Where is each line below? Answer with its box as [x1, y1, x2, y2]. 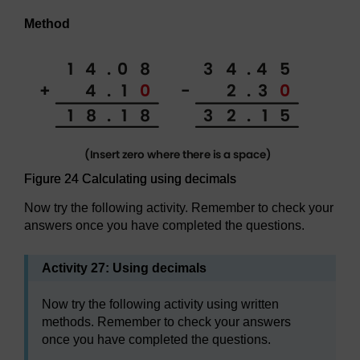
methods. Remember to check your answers [42, 314, 291, 329]
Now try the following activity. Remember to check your [24, 200, 333, 215]
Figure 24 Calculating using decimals [24, 171, 236, 186]
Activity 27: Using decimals [42, 260, 207, 275]
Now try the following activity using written [42, 297, 279, 311]
